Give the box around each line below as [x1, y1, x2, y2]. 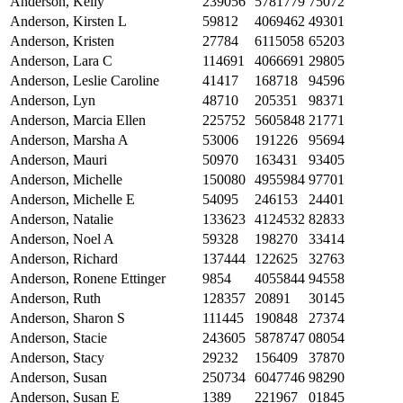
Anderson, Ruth [10, 291, 101, 307]
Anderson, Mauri [10, 152, 107, 168]
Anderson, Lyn [10, 93, 95, 109]
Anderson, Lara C [10, 53, 112, 69]
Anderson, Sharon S [10, 310, 125, 327]
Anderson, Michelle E [10, 192, 135, 208]
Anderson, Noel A [10, 231, 114, 247]
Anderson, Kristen [10, 33, 114, 49]
